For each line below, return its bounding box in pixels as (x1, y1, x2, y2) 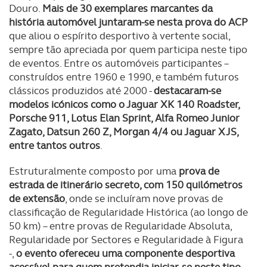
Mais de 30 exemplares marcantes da (42, 2, 213, 15)
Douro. (9, 2, 42, 15)
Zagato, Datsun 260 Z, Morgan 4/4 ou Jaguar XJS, (9, 125, 238, 138)
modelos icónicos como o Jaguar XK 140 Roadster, (9, 98, 240, 111)
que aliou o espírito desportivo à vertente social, (9, 29, 230, 42)
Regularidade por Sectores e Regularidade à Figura (9, 233, 243, 246)
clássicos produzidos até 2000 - (9, 84, 154, 97)
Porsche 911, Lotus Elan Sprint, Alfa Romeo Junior (9, 111, 240, 125)
